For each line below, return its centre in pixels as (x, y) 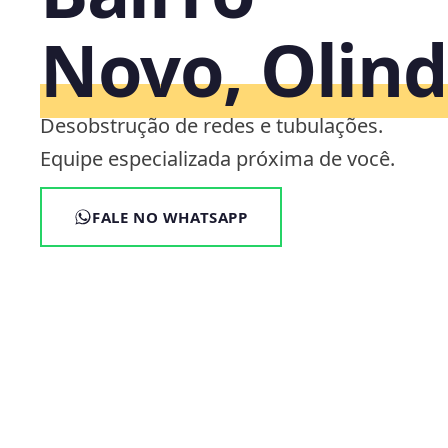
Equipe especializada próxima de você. (217, 158)
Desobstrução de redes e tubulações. (211, 125)
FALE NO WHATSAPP (170, 217)
